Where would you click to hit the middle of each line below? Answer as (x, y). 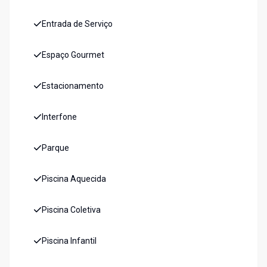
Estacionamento (73, 86)
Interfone (59, 117)
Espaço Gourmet (73, 55)
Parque (55, 148)
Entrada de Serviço (77, 24)
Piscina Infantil (69, 241)
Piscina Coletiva (71, 210)
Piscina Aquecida (74, 179)
